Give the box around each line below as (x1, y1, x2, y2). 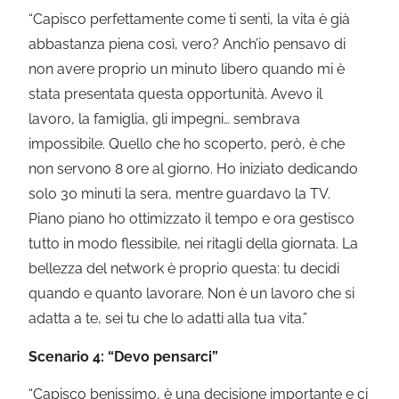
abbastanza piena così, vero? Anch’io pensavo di (28, 36, 346, 53)
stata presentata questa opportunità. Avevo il (28, 85, 323, 103)
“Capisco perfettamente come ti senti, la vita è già (28, 11, 351, 28)
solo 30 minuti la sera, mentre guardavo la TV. (28, 185, 331, 203)
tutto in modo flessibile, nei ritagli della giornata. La (28, 235, 359, 253)
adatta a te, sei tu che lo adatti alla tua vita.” (28, 310, 308, 328)
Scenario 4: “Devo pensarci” (28, 347, 219, 365)
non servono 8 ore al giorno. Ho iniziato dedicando (28, 160, 359, 178)
